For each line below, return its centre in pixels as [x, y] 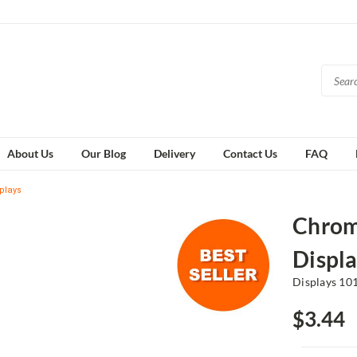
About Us [30, 153]
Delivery [175, 153]
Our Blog [104, 153]
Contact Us [250, 153]
